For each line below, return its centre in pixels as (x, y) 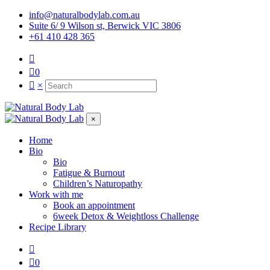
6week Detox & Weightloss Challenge (126, 216)
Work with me (56, 194)
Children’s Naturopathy (98, 184)
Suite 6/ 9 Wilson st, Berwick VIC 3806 (105, 26)
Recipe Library (58, 227)
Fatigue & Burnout (89, 173)
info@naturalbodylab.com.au (84, 15)
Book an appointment (94, 205)
